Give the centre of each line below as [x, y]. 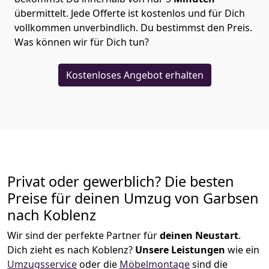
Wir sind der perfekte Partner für [83, 236]
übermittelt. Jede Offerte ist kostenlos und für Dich [130, 14]
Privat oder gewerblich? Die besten [121, 182]
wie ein [242, 250]
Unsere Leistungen [180, 250]
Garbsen [231, 198]
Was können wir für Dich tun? [83, 42]
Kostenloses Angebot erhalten [134, 75]
